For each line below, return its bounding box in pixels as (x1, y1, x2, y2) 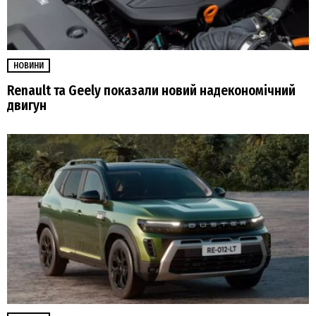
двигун (7, 97, 47, 114)
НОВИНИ (13, 61, 44, 71)
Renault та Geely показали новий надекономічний (7, 82, 296, 99)
